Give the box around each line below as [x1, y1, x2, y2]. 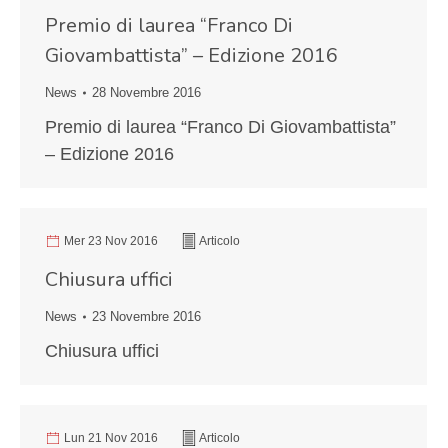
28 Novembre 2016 [92, 85, 201, 100]
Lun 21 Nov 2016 [64, 431, 158, 445]
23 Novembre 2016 [92, 309, 201, 324]
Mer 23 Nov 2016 [64, 234, 158, 248]
